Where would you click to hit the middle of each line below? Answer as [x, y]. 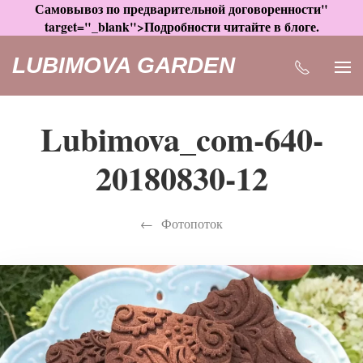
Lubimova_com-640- [181, 139]
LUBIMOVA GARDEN [124, 65]
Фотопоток [192, 223]
